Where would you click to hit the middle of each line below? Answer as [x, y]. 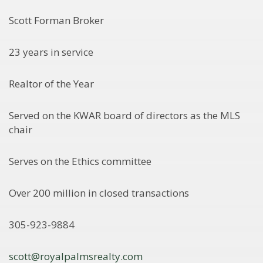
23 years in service [51, 52]
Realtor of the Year [51, 83]
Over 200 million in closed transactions [99, 193]
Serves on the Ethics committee [80, 161]
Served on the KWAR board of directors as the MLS [124, 115]
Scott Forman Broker [56, 20]
